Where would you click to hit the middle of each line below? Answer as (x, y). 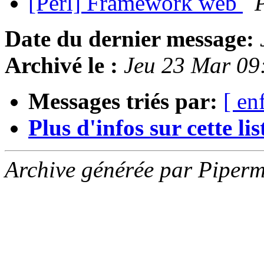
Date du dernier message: (129, 39)
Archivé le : (61, 65)
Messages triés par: (123, 101)
